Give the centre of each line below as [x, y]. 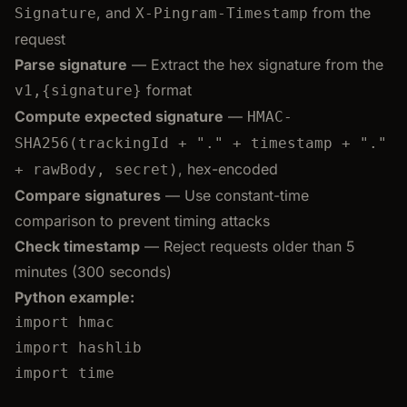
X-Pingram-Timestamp [222, 13]
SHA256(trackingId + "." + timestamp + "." [201, 143]
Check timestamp [77, 246]
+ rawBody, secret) [96, 169]
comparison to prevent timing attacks [142, 220]
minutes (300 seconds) [93, 271]
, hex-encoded [228, 169]
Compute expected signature [119, 116]
